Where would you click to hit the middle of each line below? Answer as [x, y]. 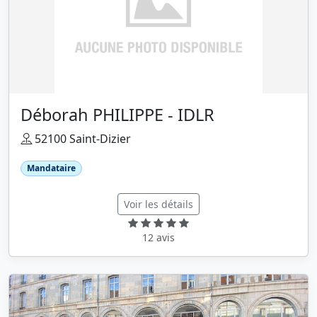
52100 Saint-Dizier [81, 138]
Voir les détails [158, 204]
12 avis [158, 237]
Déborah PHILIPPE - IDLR [117, 114]
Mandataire [51, 168]
